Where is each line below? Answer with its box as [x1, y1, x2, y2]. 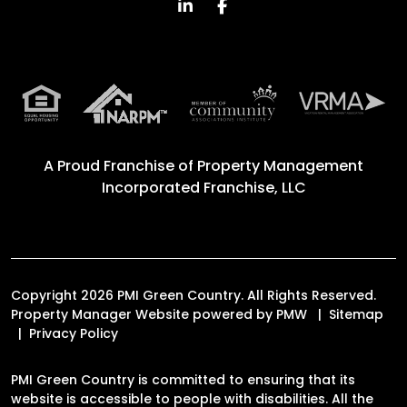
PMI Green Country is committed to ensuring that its [11, 370, 355, 389]
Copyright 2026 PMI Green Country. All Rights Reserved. [11, 285, 376, 304]
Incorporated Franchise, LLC [101, 176, 306, 198]
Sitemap [329, 304, 383, 323]
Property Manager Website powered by [11, 304, 276, 323]
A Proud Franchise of [44, 154, 197, 176]
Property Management [197, 154, 363, 176]
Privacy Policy [29, 323, 118, 342]
